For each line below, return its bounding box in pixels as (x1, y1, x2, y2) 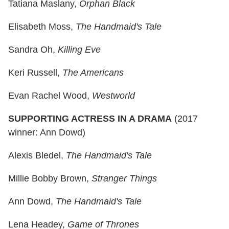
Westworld (92, 90, 135, 101)
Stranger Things (91, 173, 157, 184)
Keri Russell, (8, 67, 62, 78)
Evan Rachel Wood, (8, 90, 92, 101)
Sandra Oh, (8, 44, 58, 55)
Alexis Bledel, (8, 150, 66, 161)
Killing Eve (58, 44, 101, 55)
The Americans (62, 67, 124, 78)
